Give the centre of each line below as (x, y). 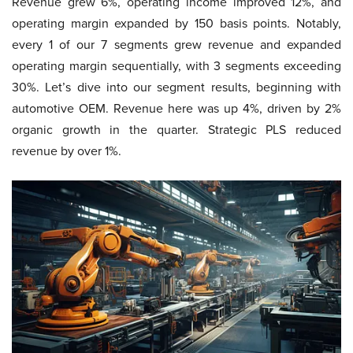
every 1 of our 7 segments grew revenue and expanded (176, 44)
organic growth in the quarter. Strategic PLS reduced (176, 129)
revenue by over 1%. (67, 150)
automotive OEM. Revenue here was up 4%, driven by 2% (176, 108)
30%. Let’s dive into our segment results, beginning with (176, 87)
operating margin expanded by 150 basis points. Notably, (176, 23)
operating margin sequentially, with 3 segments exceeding (176, 65)
